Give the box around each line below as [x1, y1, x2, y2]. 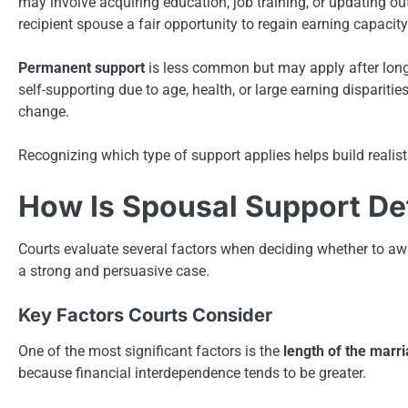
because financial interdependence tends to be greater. [18, 363, 366, 382]
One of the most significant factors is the [18, 342, 283, 360]
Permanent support [18, 58, 145, 76]
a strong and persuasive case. [18, 261, 209, 280]
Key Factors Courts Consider [18, 303, 272, 326]
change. [18, 102, 69, 120]
